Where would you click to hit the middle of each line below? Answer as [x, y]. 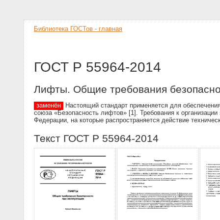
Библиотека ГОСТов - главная [78, 29]
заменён [49, 106]
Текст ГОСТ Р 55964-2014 [96, 138]
